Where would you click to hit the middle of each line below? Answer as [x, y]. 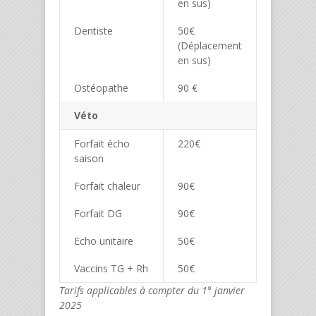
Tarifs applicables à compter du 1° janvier [152, 291]
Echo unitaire [104, 241]
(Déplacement [210, 46]
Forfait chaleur [107, 186]
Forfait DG [98, 214]
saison [89, 159]
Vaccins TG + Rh [111, 269]
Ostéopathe [101, 88]
